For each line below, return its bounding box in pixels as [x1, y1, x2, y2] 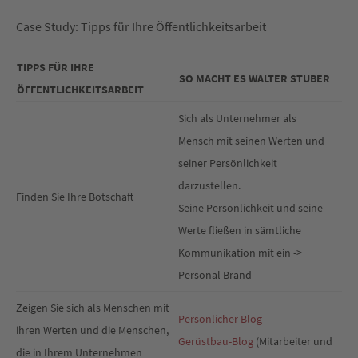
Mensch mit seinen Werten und [178, 133, 324, 149]
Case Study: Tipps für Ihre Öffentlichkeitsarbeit [16, 18, 266, 35]
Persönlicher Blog [178, 312, 262, 327]
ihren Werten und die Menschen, [16, 323, 169, 338]
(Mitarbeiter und [253, 334, 332, 349]
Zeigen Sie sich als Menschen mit [16, 300, 169, 316]
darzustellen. [178, 178, 241, 193]
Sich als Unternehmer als [178, 111, 296, 126]
